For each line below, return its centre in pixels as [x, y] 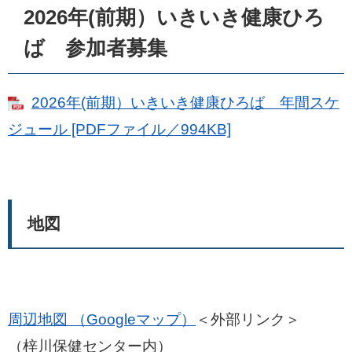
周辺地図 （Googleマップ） [102, 319]
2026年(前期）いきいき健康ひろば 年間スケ [185, 103]
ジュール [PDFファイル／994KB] [119, 129]
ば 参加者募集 [95, 48]
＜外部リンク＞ [248, 319]
